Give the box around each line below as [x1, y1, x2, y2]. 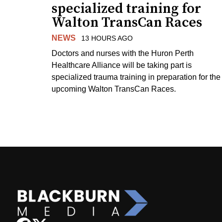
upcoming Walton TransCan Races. [52, 84, 176, 93]
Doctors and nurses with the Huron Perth [52, 49, 194, 57]
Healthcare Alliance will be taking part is [52, 60, 192, 69]
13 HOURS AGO [81, 34, 133, 43]
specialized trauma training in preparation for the [52, 72, 221, 81]
